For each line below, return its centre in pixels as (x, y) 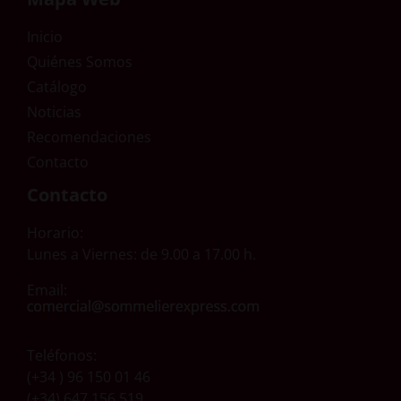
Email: (47, 290)
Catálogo (57, 87)
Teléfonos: (62, 356)
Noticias (54, 112)
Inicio (45, 37)
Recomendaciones (89, 137)
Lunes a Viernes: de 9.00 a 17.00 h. (141, 255)
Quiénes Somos (80, 62)
